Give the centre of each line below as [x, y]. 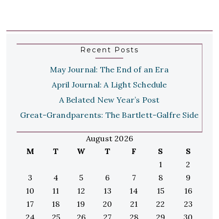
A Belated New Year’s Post [109, 99]
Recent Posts [109, 50]
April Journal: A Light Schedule [109, 84]
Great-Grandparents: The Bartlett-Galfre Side [109, 115]
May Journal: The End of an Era [109, 69]
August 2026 [109, 138]
